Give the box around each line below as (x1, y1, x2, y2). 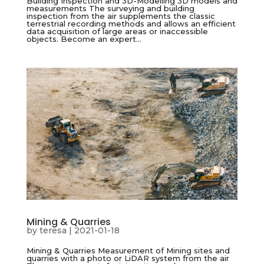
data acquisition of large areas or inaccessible (26, 27, 208, 37)
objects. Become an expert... (26, 34, 141, 44)
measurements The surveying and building (26, 4, 194, 14)
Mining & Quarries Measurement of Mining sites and (26, 246, 230, 256)
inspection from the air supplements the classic (26, 11, 215, 21)
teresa (39, 225, 67, 236)
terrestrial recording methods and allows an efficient (26, 19, 236, 29)
